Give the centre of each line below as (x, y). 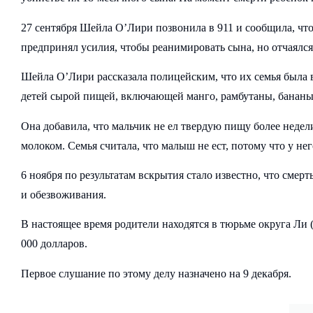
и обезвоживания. (64, 194)
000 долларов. (54, 244)
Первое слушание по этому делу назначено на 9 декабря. (156, 273)
